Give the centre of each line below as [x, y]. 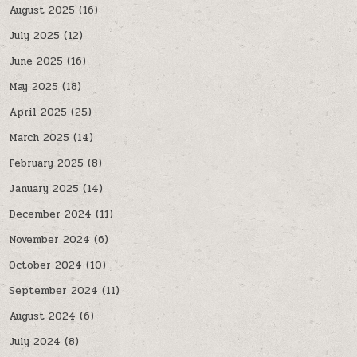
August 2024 [43, 317]
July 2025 [35, 36]
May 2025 [34, 87]
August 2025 [42, 11]
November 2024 [50, 240]
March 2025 [39, 138]
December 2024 [51, 215]
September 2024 [54, 291]
